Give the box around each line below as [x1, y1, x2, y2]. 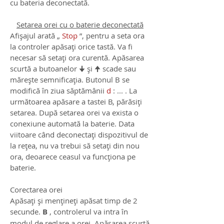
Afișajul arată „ [10, 30, 62, 41]
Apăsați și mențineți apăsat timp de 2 [10, 195, 137, 206]
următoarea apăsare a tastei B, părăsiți [10, 96, 142, 107]
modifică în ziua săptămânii [10, 85, 106, 96]
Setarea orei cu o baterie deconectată [16, 19, 143, 30]
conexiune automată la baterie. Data [10, 118, 134, 129]
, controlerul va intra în [47, 206, 128, 217]
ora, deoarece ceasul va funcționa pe [10, 151, 135, 162]
